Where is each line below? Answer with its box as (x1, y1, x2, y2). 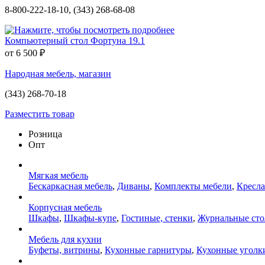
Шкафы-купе (64, 212, 117, 223)
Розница (28, 128, 62, 139)
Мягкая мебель (28, 170, 88, 180)
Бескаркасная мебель (28, 180, 112, 191)
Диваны (117, 180, 150, 191)
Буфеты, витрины (28, 244, 100, 255)
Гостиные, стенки (121, 212, 193, 223)
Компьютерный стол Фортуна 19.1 (5, 35, 145, 46)
